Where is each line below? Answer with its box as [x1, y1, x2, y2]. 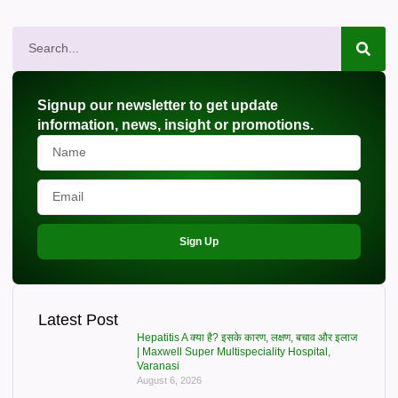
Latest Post [38, 310, 118, 329]
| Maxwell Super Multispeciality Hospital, [136, 345, 330, 358]
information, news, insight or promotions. [37, 116, 314, 132]
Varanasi [136, 359, 179, 372]
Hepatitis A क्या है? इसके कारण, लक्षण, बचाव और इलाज [136, 330, 357, 344]
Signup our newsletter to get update [37, 97, 278, 113]
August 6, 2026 [136, 374, 202, 386]
